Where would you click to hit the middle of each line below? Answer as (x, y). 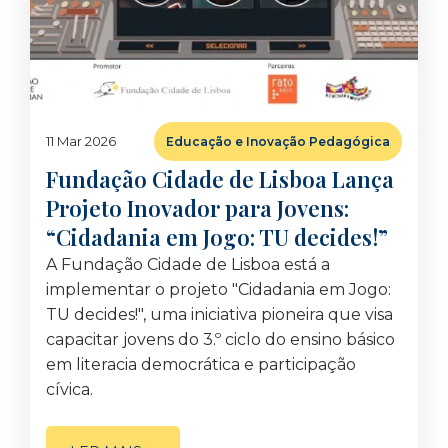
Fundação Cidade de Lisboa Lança (220, 179)
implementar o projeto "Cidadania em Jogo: (218, 289)
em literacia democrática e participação (201, 364)
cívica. (69, 389)
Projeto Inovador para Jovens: (197, 208)
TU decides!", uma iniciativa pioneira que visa (219, 314)
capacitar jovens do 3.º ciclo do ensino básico (220, 339)
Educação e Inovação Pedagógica (278, 141)
